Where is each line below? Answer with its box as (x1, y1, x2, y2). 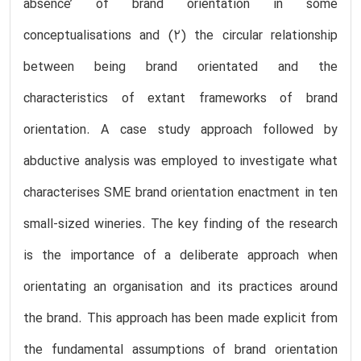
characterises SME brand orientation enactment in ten (23, 183, 338, 203)
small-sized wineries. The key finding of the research (23, 214, 338, 234)
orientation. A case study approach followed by (23, 120, 338, 140)
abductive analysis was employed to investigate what (23, 151, 338, 172)
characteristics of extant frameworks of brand (23, 89, 338, 109)
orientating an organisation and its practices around (23, 277, 338, 297)
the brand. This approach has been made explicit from (23, 309, 338, 329)
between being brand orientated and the (23, 57, 338, 77)
